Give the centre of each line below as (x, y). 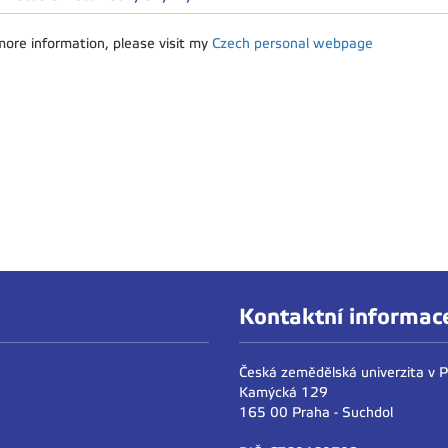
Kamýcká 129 (283, 392)
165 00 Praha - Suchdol (316, 412)
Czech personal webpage (292, 43)
